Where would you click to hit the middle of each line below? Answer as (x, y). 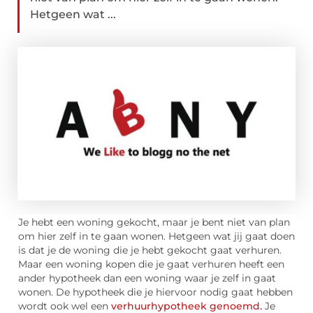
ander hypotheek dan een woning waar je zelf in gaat (147, 278)
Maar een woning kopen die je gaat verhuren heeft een (151, 264)
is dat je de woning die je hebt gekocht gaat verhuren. (150, 250)
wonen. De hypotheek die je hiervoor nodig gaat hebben (155, 292)
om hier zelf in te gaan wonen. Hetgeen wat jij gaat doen (156, 236)
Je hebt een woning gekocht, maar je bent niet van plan (154, 223)
